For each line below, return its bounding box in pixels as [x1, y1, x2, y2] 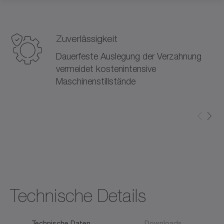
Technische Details [10, 185, 146, 206]
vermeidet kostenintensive [56, 63, 156, 74]
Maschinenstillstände [56, 75, 135, 86]
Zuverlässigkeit [56, 32, 117, 44]
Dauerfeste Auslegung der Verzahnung [56, 50, 201, 61]
